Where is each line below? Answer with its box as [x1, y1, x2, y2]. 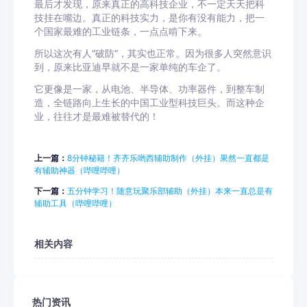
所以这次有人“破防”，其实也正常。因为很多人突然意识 [34, 48, 271, 59]
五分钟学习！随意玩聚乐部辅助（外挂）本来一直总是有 [67, 186, 273, 196]
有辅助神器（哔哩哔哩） [34, 165, 125, 175]
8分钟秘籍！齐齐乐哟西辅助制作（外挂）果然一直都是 [67, 153, 269, 163]
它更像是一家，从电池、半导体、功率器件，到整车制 [34, 84, 265, 95]
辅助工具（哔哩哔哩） [34, 198, 116, 208]
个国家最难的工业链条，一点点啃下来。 [34, 26, 207, 37]
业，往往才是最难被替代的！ [34, 111, 159, 122]
